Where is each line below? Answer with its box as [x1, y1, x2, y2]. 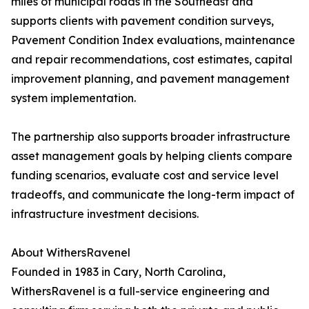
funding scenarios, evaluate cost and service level [11, 168, 279, 183]
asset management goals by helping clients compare [11, 149, 292, 163]
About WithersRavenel [11, 246, 130, 260]
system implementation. [11, 91, 136, 106]
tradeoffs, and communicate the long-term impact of [11, 188, 295, 202]
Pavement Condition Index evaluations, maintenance [11, 33, 295, 48]
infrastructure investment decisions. [11, 207, 199, 221]
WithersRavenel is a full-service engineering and [11, 284, 270, 299]
